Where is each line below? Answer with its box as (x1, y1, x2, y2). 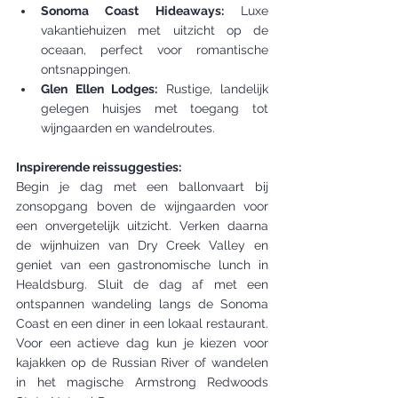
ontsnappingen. (41, 61, 131, 76)
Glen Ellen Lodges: (41, 81, 157, 96)
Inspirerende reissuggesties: (16, 159, 181, 174)
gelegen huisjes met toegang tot (41, 100, 268, 115)
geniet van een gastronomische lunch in (16, 257, 268, 272)
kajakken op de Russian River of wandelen (16, 354, 268, 370)
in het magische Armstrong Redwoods (16, 374, 268, 389)
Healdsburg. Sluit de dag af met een (16, 276, 268, 291)
